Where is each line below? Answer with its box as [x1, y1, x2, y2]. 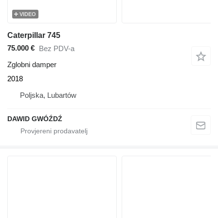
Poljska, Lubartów [20, 91, 76, 99]
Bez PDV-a [39, 44, 74, 53]
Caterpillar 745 [7, 31, 60, 39]
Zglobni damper [7, 60, 56, 69]
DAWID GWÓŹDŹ [7, 114, 62, 123]
